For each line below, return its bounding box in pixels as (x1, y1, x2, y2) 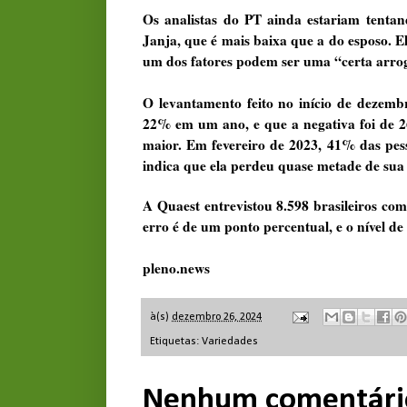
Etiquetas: (150, 335, 202, 347)
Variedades (202, 335, 258, 347)
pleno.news (143, 257, 210, 278)
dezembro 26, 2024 (172, 312, 262, 323)
